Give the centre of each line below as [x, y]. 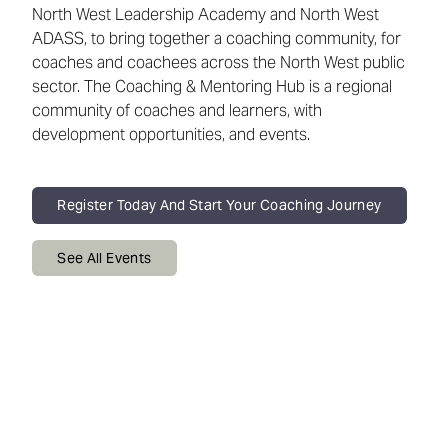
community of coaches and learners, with [177, 110]
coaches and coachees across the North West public [218, 62]
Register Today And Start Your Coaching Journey [219, 205]
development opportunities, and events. [171, 134]
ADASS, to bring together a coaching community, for [216, 38]
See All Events [104, 257]
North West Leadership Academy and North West [205, 14]
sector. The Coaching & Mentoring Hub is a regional [212, 86]
